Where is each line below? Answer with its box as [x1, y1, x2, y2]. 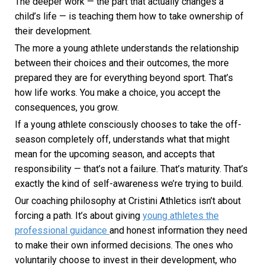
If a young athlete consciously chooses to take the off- [15, 119, 241, 131]
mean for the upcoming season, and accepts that [15, 148, 215, 160]
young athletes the [143, 210, 219, 222]
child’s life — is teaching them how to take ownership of [15, 11, 244, 22]
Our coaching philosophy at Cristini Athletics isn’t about [15, 195, 241, 207]
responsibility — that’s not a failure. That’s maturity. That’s [15, 163, 248, 175]
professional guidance [15, 225, 109, 237]
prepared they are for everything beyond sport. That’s [15, 72, 233, 84]
